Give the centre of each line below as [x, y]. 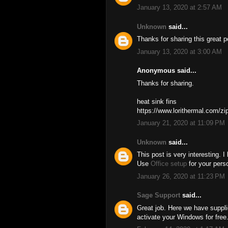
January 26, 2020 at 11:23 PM [181, 176]
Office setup [169, 164]
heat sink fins [157, 101]
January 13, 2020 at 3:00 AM [179, 51]
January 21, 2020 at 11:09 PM [181, 123]
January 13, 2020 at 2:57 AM [179, 7]
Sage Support [159, 195]
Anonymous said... [167, 70]
